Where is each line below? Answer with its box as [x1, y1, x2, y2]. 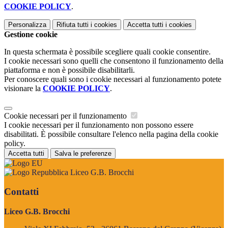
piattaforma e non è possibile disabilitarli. [4, 65, 135, 74]
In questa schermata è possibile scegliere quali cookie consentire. [4, 47, 211, 56]
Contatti [4, 186, 39, 197]
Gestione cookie [4, 30, 58, 39]
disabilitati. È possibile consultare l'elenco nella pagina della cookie [4, 129, 218, 138]
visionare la [4, 83, 43, 93]
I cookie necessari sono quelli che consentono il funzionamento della [4, 56, 223, 65]
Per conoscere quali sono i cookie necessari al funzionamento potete [4, 74, 221, 83]
